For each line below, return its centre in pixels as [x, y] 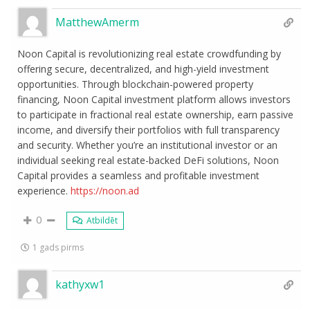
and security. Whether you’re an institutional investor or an [148, 145]
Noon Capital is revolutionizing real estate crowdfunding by [149, 54]
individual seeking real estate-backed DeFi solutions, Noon [148, 160]
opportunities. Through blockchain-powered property [136, 84]
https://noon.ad [105, 191]
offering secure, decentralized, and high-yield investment [144, 69]
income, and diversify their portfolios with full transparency [149, 130]
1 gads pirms [58, 247]
